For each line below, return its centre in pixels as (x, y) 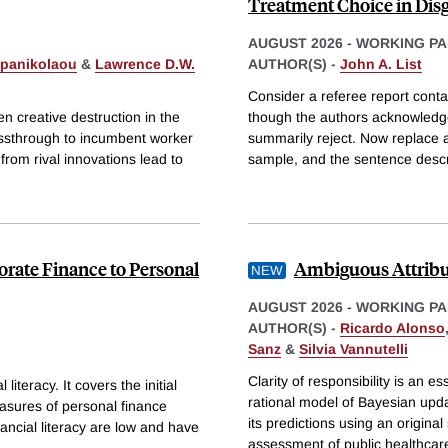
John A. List (381, 64)
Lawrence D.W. (145, 64)
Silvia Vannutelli (353, 348)
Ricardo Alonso (392, 327)
